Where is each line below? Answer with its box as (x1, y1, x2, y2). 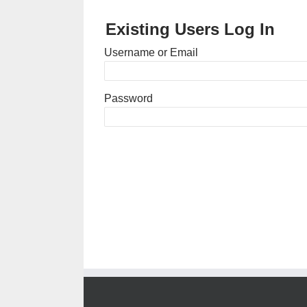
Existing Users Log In (106, 20, 275, 38)
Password (104, 93, 153, 104)
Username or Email (104, 47, 198, 58)
